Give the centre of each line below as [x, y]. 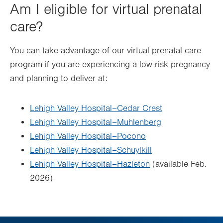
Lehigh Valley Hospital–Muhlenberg [96, 122]
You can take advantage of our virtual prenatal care [106, 51]
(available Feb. [178, 164]
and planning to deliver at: [59, 78]
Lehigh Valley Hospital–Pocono [88, 136]
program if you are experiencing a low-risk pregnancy [110, 64]
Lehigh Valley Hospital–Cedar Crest [96, 108]
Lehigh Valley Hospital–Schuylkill [91, 150]
